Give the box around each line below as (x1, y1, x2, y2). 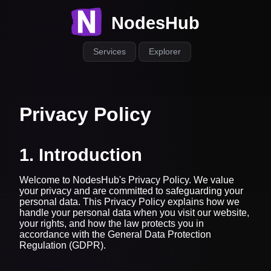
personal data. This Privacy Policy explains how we (19, 196, 240, 207)
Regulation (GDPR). (19, 240, 106, 250)
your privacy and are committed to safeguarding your (19, 185, 243, 196)
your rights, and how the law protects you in (19, 218, 204, 229)
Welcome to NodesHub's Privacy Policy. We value (19, 174, 234, 185)
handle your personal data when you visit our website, (19, 207, 249, 218)
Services (93, 47, 126, 57)
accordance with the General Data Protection (19, 229, 211, 240)
